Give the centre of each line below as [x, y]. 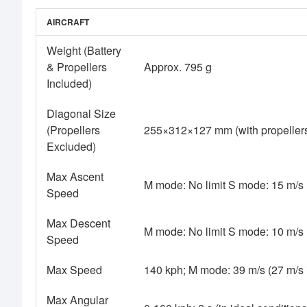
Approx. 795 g [178, 67]
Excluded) [71, 147]
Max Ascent [75, 177]
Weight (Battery [84, 51]
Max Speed [74, 270]
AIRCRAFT [68, 22]
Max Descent [78, 223]
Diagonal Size [81, 114]
